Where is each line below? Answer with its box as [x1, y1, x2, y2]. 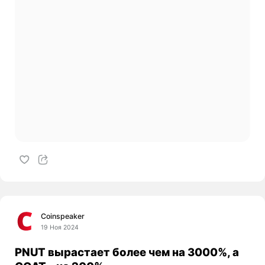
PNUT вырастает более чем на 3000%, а [14, 245, 239, 258]
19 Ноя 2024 [41, 224, 79, 232]
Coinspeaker [41, 212, 85, 221]
